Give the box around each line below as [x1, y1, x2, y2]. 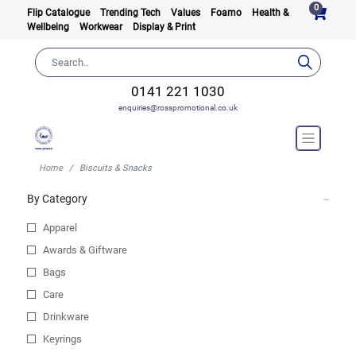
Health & [251, 7, 288, 18]
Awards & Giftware [42, 244, 127, 256]
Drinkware [42, 311, 89, 323]
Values [170, 7, 203, 18]
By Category [26, 192, 87, 205]
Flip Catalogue [26, 7, 92, 18]
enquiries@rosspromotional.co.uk [118, 103, 238, 112]
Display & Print [132, 21, 195, 33]
